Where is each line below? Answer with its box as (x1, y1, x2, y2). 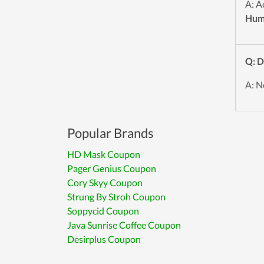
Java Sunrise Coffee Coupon (67, 219, 181, 230)
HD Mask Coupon (67, 148, 140, 160)
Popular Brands (67, 125, 154, 141)
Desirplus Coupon (67, 233, 141, 245)
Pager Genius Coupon (67, 163, 156, 174)
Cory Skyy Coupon (67, 177, 143, 188)
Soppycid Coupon (67, 205, 139, 216)
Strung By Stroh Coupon (67, 191, 166, 202)
